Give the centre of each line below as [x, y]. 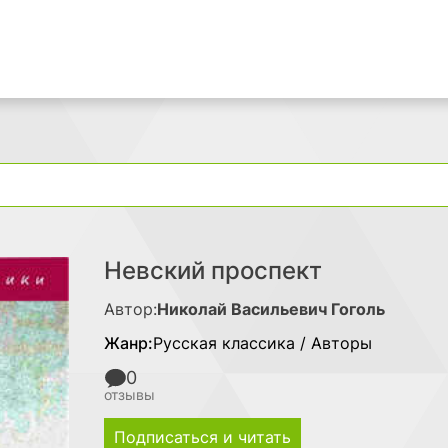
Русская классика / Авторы [262, 343]
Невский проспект [213, 270]
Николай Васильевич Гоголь [271, 309]
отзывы [129, 394]
